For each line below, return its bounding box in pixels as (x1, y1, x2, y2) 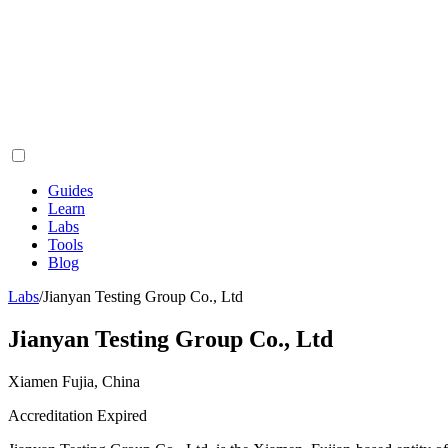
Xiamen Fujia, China (8, 372, 140, 390)
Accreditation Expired (8, 406, 147, 424)
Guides (48, 182, 93, 199)
